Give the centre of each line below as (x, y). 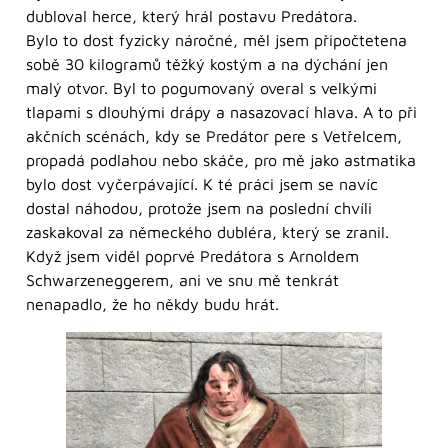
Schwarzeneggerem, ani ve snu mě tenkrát (182, 280)
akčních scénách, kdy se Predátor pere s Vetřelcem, (214, 136)
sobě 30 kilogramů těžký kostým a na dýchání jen (207, 64)
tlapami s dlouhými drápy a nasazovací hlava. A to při (221, 112)
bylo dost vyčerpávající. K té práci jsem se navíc (202, 184)
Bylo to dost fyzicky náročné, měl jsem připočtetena (216, 40)
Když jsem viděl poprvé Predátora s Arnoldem (192, 256)
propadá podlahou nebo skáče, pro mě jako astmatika (221, 160)
